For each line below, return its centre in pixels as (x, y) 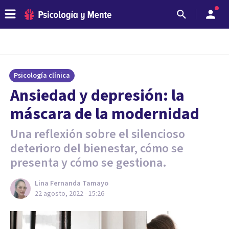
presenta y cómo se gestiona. (88, 163)
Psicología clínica (42, 76)
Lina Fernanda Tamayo (72, 184)
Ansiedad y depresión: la (97, 96)
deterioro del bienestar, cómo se (97, 148)
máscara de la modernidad (105, 114)
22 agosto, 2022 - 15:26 (70, 194)
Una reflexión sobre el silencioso (98, 134)
